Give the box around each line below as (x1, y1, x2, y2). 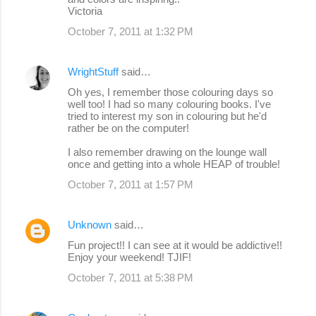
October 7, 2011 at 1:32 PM (68, 25, 193, 37)
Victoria (68, 4, 102, 17)
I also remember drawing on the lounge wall (68, 145, 267, 158)
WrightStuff (68, 65, 119, 78)
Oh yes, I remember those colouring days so (68, 85, 273, 98)
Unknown (68, 218, 111, 231)
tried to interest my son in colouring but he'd (68, 109, 267, 122)
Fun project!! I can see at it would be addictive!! (68, 238, 282, 251)
